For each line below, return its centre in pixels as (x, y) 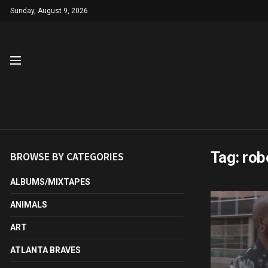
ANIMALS (29, 205)
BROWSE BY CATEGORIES (67, 156)
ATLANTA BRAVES (45, 250)
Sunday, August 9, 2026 (49, 11)
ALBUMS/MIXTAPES (50, 182)
